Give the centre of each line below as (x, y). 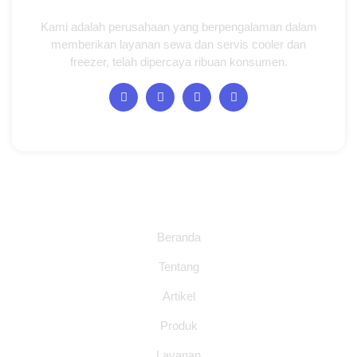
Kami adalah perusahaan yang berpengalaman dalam (178, 27)
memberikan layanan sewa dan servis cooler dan (178, 45)
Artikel (178, 296)
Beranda (178, 237)
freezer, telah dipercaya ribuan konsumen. (178, 62)
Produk (178, 326)
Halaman (178, 200)
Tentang (178, 267)
